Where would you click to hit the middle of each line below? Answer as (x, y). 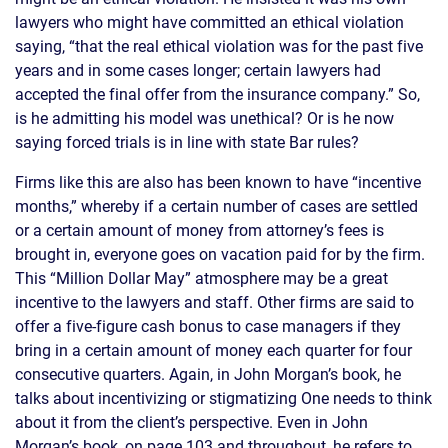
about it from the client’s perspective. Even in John (191, 422)
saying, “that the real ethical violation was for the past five (219, 46)
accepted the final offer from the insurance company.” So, (217, 94)
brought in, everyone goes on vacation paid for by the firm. (220, 254)
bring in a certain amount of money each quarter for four (213, 350)
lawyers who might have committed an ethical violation (209, 22)
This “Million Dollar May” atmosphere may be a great (201, 278)
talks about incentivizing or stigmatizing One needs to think (223, 398)
